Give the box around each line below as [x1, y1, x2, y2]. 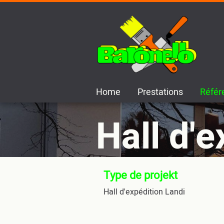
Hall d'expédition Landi [103, 186, 185, 198]
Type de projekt [103, 167, 177, 183]
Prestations [137, 85, 183, 99]
